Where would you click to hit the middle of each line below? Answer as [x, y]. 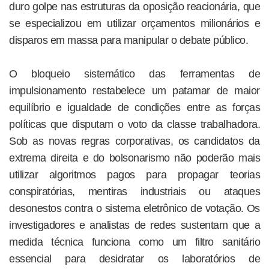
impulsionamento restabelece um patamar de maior [134, 90]
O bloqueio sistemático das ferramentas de [134, 74]
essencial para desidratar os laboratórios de [134, 258]
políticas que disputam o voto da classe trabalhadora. [134, 124]
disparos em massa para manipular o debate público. [128, 40]
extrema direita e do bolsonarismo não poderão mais [134, 158]
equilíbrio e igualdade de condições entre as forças [134, 107]
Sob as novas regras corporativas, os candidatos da [134, 141]
